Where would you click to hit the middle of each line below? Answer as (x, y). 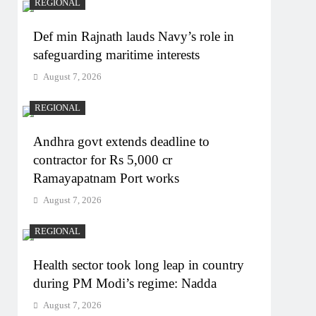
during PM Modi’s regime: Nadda (125, 283)
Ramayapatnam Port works (107, 178)
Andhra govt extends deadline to (122, 141)
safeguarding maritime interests (117, 54)
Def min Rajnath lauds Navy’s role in (134, 36)
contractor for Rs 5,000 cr (103, 159)
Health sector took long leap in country (139, 265)
